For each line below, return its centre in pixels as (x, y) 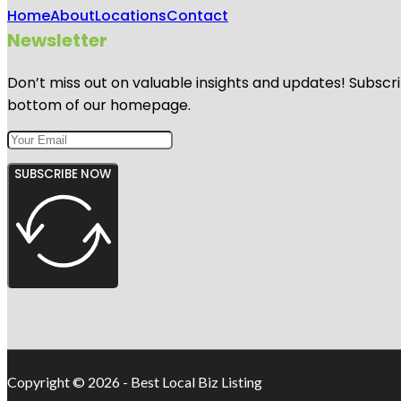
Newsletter (57, 41)
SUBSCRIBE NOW (63, 175)
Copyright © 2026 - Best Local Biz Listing (135, 382)
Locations (131, 16)
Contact (197, 16)
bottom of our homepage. (99, 106)
